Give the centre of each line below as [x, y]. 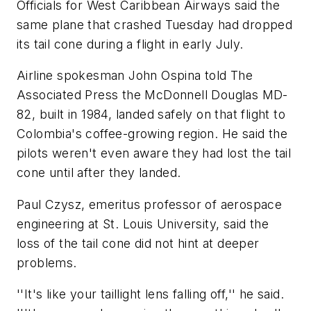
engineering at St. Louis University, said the [143, 224]
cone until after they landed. [99, 173]
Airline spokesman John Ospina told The [135, 76]
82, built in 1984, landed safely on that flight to [151, 115]
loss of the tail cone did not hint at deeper [138, 243]
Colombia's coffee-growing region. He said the [152, 134]
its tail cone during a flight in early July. [130, 44]
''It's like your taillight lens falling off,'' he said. [150, 294]
